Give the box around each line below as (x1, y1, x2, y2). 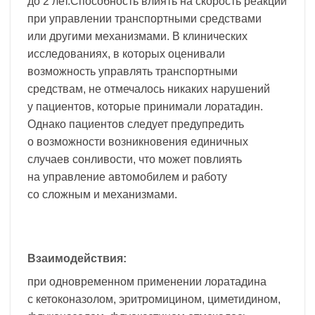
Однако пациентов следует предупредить (27, 117, 244, 130)
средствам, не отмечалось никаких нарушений (27, 82, 270, 95)
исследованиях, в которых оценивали (27, 47, 225, 60)
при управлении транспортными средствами (27, 12, 262, 25)
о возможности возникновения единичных (27, 135, 248, 148)
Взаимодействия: (27, 252, 127, 265)
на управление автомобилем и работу (27, 170, 227, 183)
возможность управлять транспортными (27, 65, 238, 77)
